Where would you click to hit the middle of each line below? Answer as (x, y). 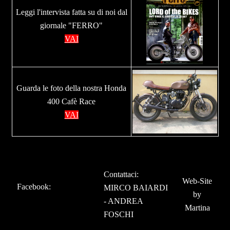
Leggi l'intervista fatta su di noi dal (71, 12)
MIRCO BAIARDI (136, 188)
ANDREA (126, 201)
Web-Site (197, 181)
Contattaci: (121, 174)
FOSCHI (119, 214)
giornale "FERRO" (71, 25)
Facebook (33, 187)
